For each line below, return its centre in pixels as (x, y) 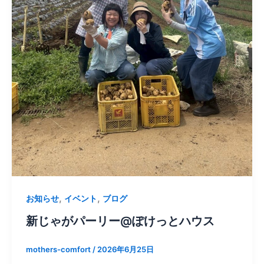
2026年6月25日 (126, 250)
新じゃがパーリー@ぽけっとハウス (120, 221)
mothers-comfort (59, 250)
